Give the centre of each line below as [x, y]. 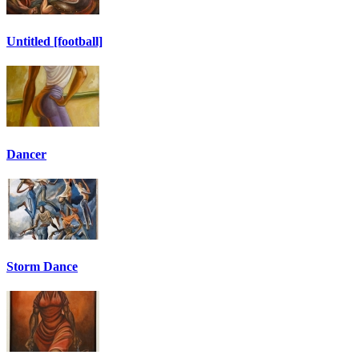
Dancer [26, 154]
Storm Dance [42, 267]
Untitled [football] [54, 42]
